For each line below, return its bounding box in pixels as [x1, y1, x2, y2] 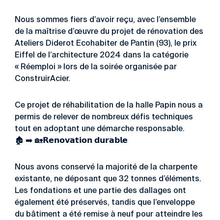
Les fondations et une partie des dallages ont [15, 187, 186, 195]
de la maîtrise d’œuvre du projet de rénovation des [15, 28, 203, 36]
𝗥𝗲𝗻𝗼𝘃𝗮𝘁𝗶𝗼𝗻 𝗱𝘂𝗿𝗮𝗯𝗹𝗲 [43, 137, 128, 145]
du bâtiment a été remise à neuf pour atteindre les [15, 211, 203, 219]
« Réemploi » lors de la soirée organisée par [15, 63, 177, 71]
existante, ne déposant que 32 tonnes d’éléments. [15, 175, 201, 183]
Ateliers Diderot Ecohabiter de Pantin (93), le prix [15, 40, 196, 48]
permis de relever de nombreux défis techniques [15, 113, 193, 121]
